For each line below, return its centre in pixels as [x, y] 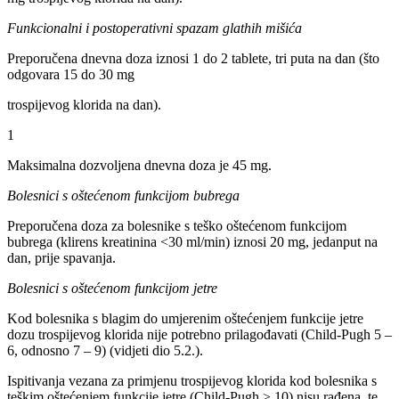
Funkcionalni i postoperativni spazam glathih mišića [155, 28]
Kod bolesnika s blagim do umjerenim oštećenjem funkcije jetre [185, 319]
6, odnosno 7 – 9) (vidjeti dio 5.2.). [105, 351]
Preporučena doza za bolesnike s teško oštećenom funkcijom [177, 226]
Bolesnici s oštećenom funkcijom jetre [112, 289]
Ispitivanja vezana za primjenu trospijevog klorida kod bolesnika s [192, 381]
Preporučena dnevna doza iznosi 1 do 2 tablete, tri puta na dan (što [193, 59]
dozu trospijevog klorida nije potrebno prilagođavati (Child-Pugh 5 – [199, 335]
